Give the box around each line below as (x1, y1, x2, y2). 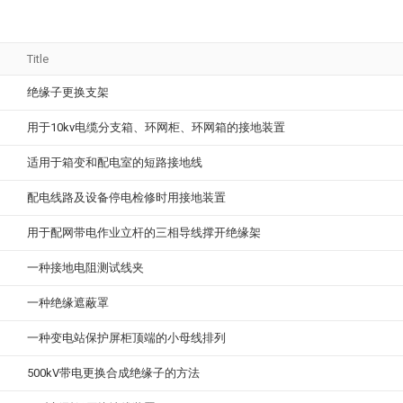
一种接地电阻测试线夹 (27, 261, 144, 275)
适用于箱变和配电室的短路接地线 (27, 156, 202, 170)
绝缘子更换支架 (27, 85, 109, 100)
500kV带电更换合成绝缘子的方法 (27, 366, 200, 381)
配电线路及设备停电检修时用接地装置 (27, 191, 226, 205)
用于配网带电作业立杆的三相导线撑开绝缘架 (27, 226, 261, 240)
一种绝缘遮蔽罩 (27, 296, 109, 310)
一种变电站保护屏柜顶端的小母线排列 (27, 331, 226, 345)
